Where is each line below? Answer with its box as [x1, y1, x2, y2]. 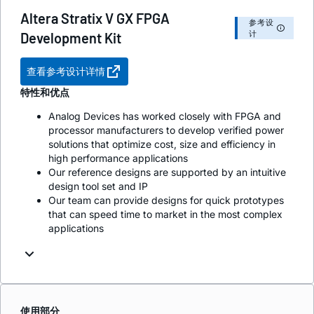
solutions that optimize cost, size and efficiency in [48, 137, 275, 150]
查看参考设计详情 [27, 64, 105, 77]
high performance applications [48, 151, 188, 164]
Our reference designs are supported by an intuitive [48, 165, 286, 178]
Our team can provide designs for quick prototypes [48, 193, 284, 206]
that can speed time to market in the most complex [48, 207, 282, 220]
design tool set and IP [48, 179, 148, 192]
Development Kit [20, 29, 121, 46]
